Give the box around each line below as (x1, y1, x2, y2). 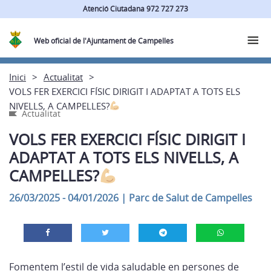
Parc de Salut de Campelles (129, 191, 252, 204)
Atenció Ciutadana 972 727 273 (83, 3, 188, 14)
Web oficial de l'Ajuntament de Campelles (34, 36, 174, 46)
